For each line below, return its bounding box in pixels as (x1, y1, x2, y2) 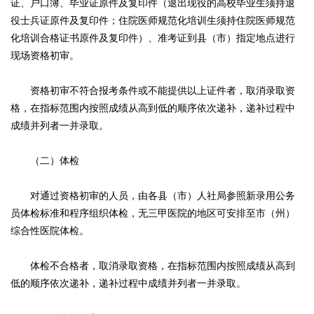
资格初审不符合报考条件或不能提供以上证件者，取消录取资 (11, 85, 295, 97)
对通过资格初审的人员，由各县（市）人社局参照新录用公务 (11, 190, 295, 202)
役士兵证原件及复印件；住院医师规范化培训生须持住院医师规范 (11, 15, 295, 27)
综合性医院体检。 (11, 225, 89, 237)
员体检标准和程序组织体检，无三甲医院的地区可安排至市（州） (11, 207, 295, 219)
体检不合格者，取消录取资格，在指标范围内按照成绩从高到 (11, 260, 295, 272)
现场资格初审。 (11, 50, 79, 62)
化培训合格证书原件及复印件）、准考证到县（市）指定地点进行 (11, 32, 295, 44)
